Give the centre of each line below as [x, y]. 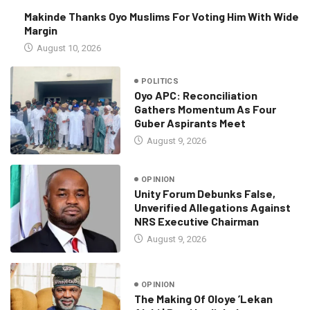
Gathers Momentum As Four [205, 109]
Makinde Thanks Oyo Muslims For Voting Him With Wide [162, 17]
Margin [41, 30]
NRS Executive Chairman [196, 221]
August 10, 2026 [68, 48]
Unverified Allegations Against [212, 207]
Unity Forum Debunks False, [204, 193]
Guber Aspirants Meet [190, 122]
